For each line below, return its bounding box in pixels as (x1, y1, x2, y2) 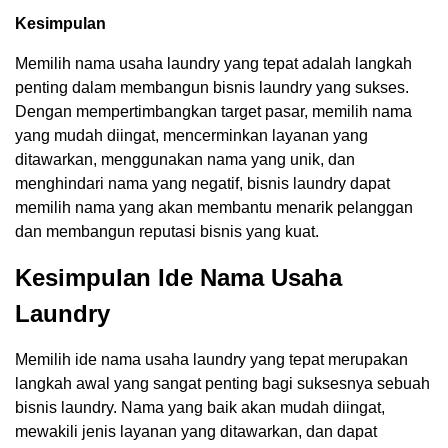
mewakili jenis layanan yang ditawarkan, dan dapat (15, 422, 377, 440)
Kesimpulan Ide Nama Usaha (15, 263, 342, 291)
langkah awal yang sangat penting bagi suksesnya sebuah (15, 374, 430, 392)
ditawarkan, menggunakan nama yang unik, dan (15, 150, 355, 168)
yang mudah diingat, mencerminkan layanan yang (15, 126, 368, 144)
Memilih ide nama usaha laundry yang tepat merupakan (15, 350, 408, 368)
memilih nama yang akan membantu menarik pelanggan (15, 198, 413, 216)
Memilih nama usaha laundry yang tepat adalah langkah (15, 54, 412, 72)
